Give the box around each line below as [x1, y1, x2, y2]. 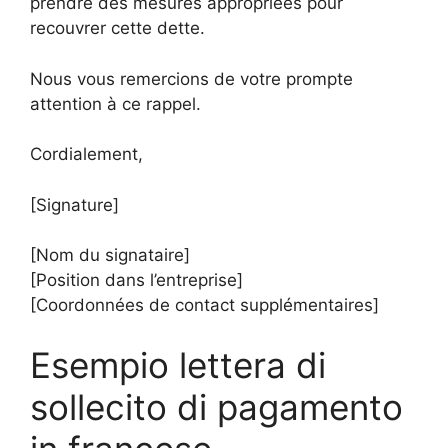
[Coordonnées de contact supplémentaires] [30, 295, 379, 315]
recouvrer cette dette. [30, 18, 205, 38]
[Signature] [30, 194, 119, 215]
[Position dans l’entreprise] [30, 270, 243, 290]
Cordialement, [30, 144, 143, 164]
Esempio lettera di [30, 343, 326, 386]
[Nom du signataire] [30, 245, 190, 265]
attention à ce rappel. [30, 93, 201, 114]
